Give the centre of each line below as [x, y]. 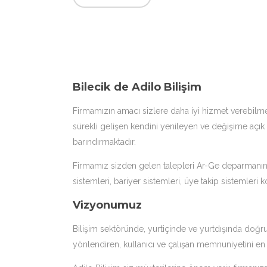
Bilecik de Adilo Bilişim [137, 87]
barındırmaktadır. [104, 142]
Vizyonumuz [107, 205]
